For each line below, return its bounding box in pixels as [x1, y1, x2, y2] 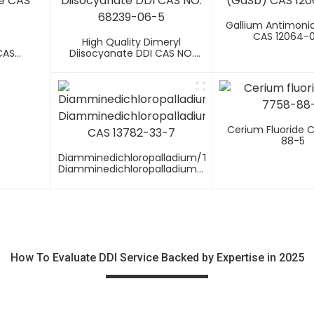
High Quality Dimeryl [82, 35, 182, 50]
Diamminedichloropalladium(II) [57, 162, 211, 177]
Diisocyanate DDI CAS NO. [69, 46, 194, 61]
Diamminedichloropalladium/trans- [57, 151, 235, 165]
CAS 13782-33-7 [93, 173, 171, 188]
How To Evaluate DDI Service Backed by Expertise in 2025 [10, 251, 304, 265]
